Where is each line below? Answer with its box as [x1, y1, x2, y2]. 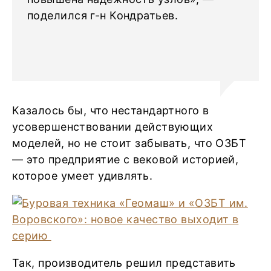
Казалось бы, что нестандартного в [12, 104, 209, 117]
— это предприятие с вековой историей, [12, 153, 239, 166]
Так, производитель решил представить [12, 256, 236, 269]
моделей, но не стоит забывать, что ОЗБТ [12, 137, 247, 149]
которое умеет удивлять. [12, 169, 156, 182]
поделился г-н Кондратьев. [27, 9, 181, 22]
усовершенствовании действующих [12, 120, 214, 133]
